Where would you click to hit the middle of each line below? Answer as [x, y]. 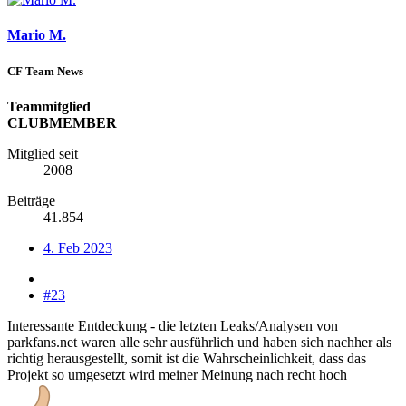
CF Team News [45, 71]
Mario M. [37, 35]
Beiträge [31, 200]
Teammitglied [49, 106]
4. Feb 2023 [78, 247]
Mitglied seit [43, 153]
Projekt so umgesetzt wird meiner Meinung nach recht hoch [177, 374]
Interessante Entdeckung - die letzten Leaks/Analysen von [173, 325]
